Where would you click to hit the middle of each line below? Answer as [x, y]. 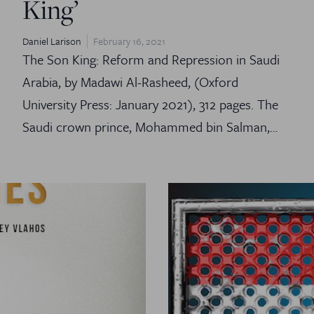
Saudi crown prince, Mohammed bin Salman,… [150, 126]
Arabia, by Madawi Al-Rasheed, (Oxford [130, 81]
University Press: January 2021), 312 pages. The [150, 104]
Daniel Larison [52, 41]
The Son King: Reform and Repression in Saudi [151, 59]
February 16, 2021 [129, 41]
